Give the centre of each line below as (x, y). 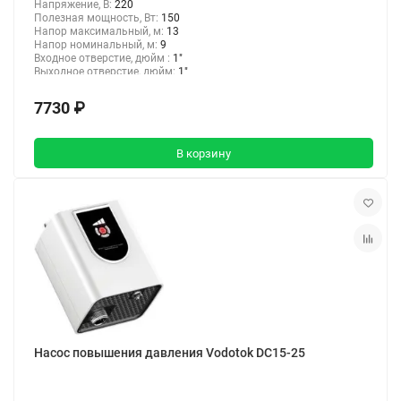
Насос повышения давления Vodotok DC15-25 (170, 353)
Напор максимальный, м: (100, 32)
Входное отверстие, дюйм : (103, 59)
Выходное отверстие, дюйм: (106, 72)
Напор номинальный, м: (97, 45)
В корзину (204, 153)
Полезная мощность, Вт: (98, 18)
